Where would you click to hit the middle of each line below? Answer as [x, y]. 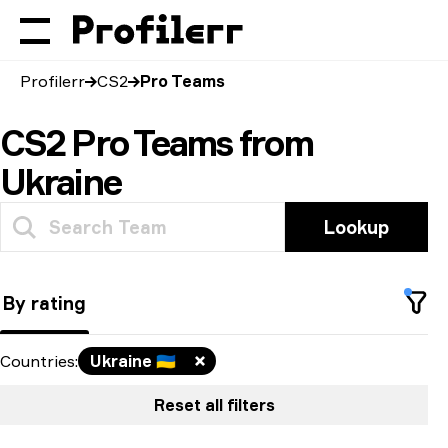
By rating [44, 303]
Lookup [357, 227]
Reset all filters [214, 405]
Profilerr [52, 81]
